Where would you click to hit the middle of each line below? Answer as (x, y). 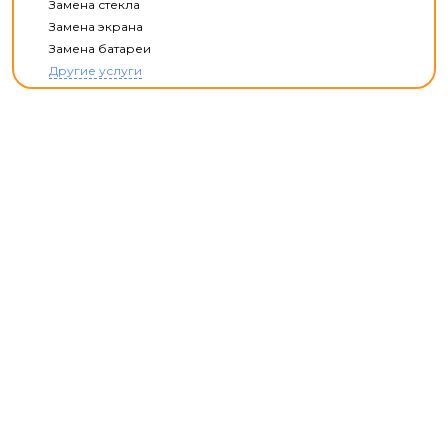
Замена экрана (96, 26)
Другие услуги (95, 70)
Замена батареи (100, 48)
